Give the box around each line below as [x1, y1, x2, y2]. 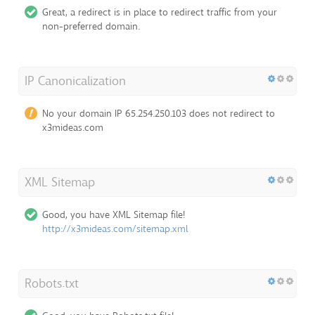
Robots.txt [25, 274, 79, 292]
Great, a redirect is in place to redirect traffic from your [42, 5, 277, 19]
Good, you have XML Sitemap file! [42, 207, 185, 221]
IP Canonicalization [25, 72, 126, 89]
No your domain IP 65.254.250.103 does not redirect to [42, 106, 275, 120]
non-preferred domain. [42, 19, 140, 33]
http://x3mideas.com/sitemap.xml [42, 221, 188, 236]
